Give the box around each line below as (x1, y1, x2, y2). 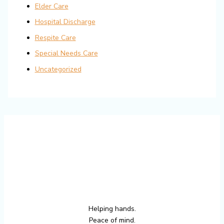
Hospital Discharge (34, 17, 95, 27)
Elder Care (34, 1, 68, 11)
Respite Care (34, 32, 76, 42)
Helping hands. (88, 203, 136, 213)
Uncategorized (34, 64, 81, 74)
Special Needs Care (34, 48, 98, 58)
